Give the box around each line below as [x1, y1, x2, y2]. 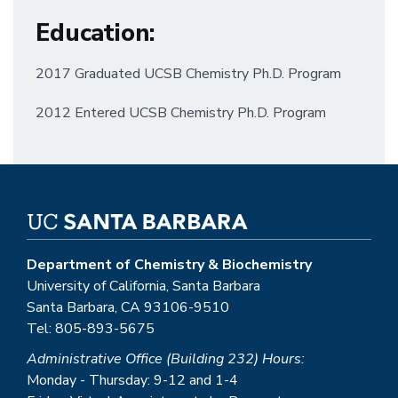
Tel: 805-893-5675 [27, 319, 155, 338]
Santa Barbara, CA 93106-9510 [27, 298, 229, 317]
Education [36, 17, 149, 50]
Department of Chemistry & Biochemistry [27, 255, 312, 275]
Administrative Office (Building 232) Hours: [27, 349, 305, 369]
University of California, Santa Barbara [27, 276, 260, 296]
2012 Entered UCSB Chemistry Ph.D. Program [36, 103, 326, 123]
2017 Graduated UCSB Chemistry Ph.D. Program [36, 64, 341, 84]
